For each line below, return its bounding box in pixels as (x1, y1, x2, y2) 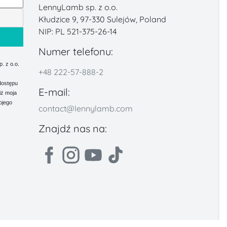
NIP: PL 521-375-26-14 (38, 26, 117, 36)
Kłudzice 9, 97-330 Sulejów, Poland (38, 14, 166, 24)
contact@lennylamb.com (38, 103, 133, 113)
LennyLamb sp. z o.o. (38, 2, 118, 12)
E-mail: (38, 85, 70, 98)
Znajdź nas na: (38, 122, 107, 135)
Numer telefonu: (38, 45, 113, 58)
